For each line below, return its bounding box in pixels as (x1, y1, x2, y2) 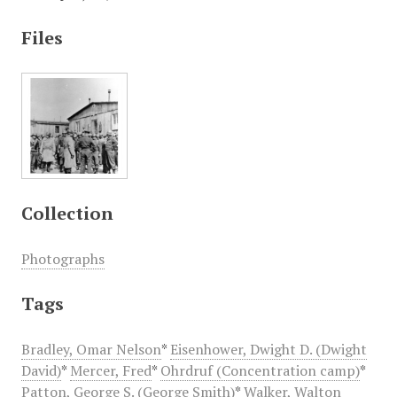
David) (20, 361, 61, 380)
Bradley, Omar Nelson (20, 339, 161, 359)
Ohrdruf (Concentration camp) (160, 361, 360, 380)
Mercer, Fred (69, 361, 152, 380)
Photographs (20, 249, 105, 269)
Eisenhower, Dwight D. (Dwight (169, 339, 367, 359)
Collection (20, 201, 113, 225)
